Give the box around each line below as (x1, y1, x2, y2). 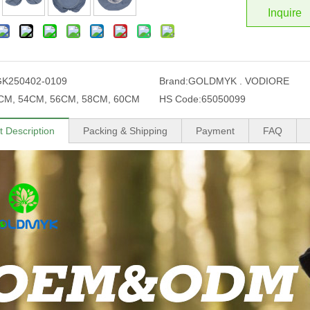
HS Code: (158, 93, 201, 104)
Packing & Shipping (83, 125, 167, 136)
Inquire (268, 7, 302, 19)
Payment (196, 125, 235, 136)
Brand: (158, 75, 188, 86)
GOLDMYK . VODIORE (188, 75, 289, 86)
